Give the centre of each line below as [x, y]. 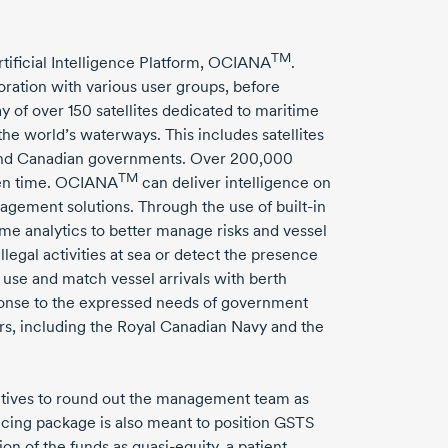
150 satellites [113, 111]
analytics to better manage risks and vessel [174, 231]
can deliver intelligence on [234, 183]
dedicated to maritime [238, 111]
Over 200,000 [241, 159]
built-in [301, 207]
